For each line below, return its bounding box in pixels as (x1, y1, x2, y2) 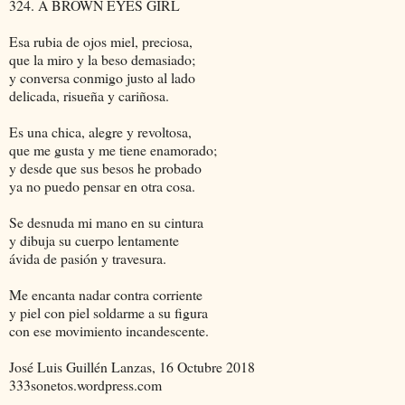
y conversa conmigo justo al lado (9, 67, 195, 87)
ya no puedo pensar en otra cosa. (9, 175, 195, 195)
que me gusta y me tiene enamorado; (9, 139, 217, 159)
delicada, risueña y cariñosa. (9, 85, 169, 105)
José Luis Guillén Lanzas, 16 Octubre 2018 (9, 356, 255, 376)
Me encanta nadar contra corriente (9, 284, 202, 304)
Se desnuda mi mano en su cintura (9, 212, 203, 231)
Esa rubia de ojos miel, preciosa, (9, 31, 193, 51)
